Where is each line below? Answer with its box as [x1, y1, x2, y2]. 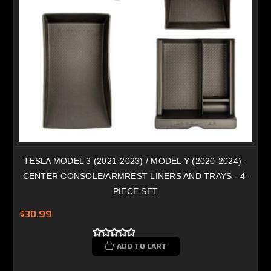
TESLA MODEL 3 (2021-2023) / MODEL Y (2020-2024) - [24, 155, 247, 166]
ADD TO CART [116, 240, 167, 252]
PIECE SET [113, 186, 158, 196]
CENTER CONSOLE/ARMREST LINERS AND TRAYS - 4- [22, 171, 249, 181]
